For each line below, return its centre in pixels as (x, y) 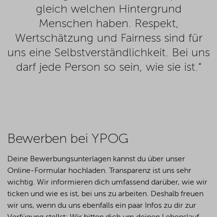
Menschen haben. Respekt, (108, 24)
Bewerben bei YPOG (68, 139)
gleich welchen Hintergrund (108, 9)
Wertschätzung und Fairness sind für (108, 39)
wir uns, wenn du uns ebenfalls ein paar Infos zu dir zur (102, 206)
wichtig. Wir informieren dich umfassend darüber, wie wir (107, 182)
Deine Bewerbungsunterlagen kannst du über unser (96, 159)
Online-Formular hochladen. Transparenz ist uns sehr (99, 171)
